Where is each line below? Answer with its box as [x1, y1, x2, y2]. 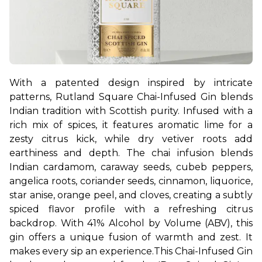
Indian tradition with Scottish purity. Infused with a [9, 105, 253, 117]
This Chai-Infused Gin [154, 246, 253, 257]
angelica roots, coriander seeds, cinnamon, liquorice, [9, 175, 253, 187]
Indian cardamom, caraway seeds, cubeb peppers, [9, 161, 253, 173]
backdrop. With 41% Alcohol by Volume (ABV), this [9, 218, 253, 229]
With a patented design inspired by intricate [9, 77, 253, 89]
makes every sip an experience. [9, 246, 154, 257]
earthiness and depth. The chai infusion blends [9, 147, 253, 159]
